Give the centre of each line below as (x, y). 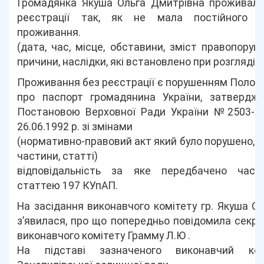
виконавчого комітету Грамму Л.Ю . (104, 236)
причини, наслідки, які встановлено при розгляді (136, 62)
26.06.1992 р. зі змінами (75, 127)
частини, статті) (58, 156)
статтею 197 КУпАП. (68, 186)
